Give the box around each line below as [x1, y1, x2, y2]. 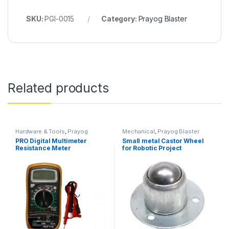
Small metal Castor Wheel [122, 136, 204, 145]
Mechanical [122, 128, 155, 135]
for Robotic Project [122, 144, 182, 152]
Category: [101, 14, 139, 24]
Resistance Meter [15, 144, 71, 152]
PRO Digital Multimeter [15, 136, 87, 145]
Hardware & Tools [15, 128, 65, 135]
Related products [8, 80, 109, 96]
